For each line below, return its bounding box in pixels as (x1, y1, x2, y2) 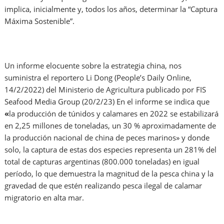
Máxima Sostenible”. (4, 16, 75, 26)
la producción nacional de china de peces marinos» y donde (4, 132, 210, 143)
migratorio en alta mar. (4, 192, 84, 203)
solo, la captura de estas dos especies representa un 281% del (4, 144, 217, 155)
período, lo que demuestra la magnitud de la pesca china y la (4, 168, 214, 179)
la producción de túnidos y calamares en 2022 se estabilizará (9, 108, 219, 119)
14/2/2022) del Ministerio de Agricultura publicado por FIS (4, 84, 206, 95)
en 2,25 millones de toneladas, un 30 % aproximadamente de (4, 120, 216, 131)
